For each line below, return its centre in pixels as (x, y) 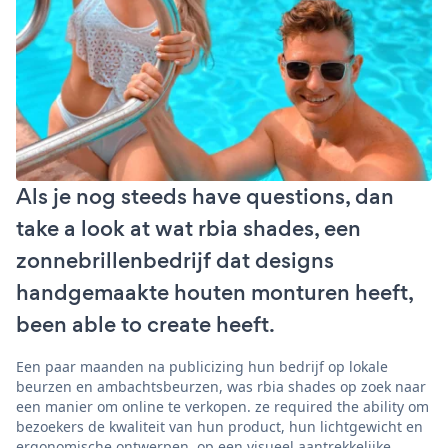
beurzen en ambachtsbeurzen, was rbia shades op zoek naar (221, 386)
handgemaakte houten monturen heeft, (214, 292)
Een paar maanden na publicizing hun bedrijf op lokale (202, 366)
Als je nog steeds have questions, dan (205, 196)
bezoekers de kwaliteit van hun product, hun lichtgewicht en (219, 426)
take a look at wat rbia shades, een (188, 228)
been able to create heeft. (145, 324)
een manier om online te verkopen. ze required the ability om (222, 406)
